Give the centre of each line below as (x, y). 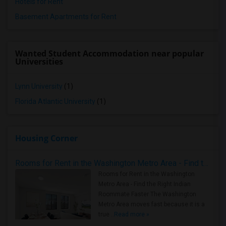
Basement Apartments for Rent (66, 17)
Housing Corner (46, 138)
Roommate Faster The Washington (147, 194)
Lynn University (39, 86)
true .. (106, 214)
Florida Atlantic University (55, 101)
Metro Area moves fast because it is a (152, 204)
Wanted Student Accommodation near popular (109, 53)
